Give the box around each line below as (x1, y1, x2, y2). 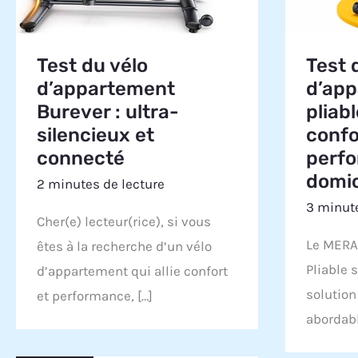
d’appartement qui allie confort (36, 263, 228, 280)
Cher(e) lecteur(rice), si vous (36, 213, 211, 230)
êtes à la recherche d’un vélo (36, 238, 212, 255)
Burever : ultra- (36, 100, 179, 123)
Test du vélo (36, 54, 148, 77)
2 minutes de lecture (36, 175, 165, 192)
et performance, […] (36, 288, 153, 304)
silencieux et (36, 123, 154, 146)
